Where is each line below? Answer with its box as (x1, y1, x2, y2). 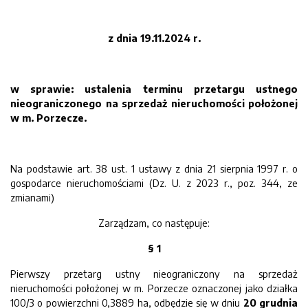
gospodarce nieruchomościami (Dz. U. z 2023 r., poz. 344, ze (10, 177, 298, 189)
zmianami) (10, 191, 54, 203)
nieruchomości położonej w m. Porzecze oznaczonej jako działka (10, 282, 298, 294)
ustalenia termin (85, 82, 177, 95)
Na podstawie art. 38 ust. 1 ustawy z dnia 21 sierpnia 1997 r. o (10, 162, 298, 175)
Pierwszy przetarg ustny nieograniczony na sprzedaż (10, 267, 298, 280)
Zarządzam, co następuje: (98, 217, 210, 229)
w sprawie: (10, 82, 74, 95)
